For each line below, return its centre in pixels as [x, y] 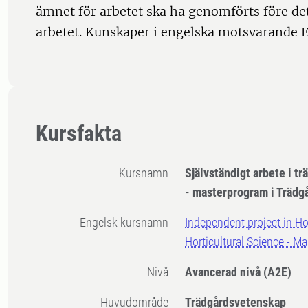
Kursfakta [79, 134]
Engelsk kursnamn [128, 223]
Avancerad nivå [224, 272]
